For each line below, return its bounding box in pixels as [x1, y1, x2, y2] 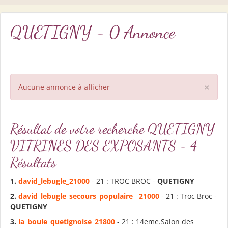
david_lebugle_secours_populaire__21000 [18, 191, 159, 201]
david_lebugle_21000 [18, 176, 90, 186]
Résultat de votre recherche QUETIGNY [10, 120, 215, 137]
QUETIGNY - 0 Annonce [10, 21, 175, 43]
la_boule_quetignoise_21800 [18, 216, 115, 226]
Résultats [10, 153, 56, 171]
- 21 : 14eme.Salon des [115, 216, 194, 226]
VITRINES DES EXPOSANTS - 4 [10, 136, 197, 154]
